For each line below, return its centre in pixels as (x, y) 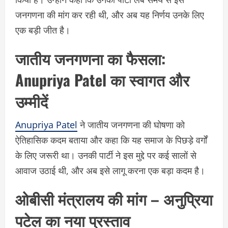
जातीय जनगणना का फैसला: (90, 58)
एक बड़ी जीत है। (43, 30)
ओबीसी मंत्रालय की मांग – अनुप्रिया (114, 198)
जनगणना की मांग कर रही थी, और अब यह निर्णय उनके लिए (110, 15)
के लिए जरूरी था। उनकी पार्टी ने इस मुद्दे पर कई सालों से (106, 155)
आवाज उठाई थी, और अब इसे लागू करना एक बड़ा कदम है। (110, 170)
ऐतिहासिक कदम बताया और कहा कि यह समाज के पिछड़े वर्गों (111, 140)
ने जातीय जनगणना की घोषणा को (131, 124)
